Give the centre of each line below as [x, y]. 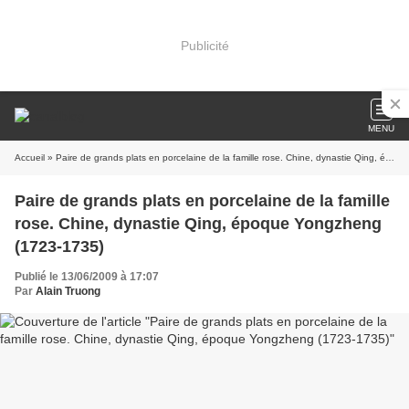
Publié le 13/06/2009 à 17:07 [87, 277]
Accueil [30, 157]
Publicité [204, 45]
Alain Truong [68, 291]
